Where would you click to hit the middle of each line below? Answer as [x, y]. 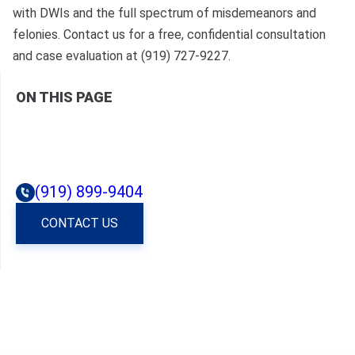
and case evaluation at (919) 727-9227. [122, 56]
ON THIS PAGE [65, 97]
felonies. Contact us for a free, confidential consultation [169, 35]
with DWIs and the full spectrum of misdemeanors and [164, 13]
